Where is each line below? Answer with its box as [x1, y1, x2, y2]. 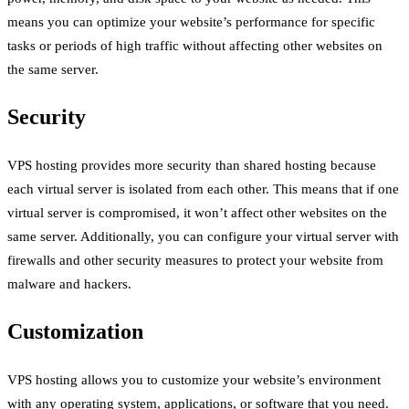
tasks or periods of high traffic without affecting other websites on [7, 37, 383, 53]
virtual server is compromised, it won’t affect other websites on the [7, 204, 387, 220]
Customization [7, 319, 143, 343]
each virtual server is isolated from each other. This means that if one [7, 181, 399, 196]
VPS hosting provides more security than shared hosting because [7, 157, 376, 173]
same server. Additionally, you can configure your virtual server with [7, 228, 399, 244]
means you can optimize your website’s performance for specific [7, 14, 375, 29]
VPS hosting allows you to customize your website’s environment [7, 372, 381, 387]
